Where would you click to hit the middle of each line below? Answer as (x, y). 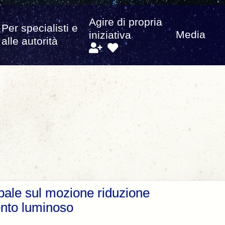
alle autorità (30, 41)
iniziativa (110, 35)
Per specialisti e (40, 28)
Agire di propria (125, 22)
